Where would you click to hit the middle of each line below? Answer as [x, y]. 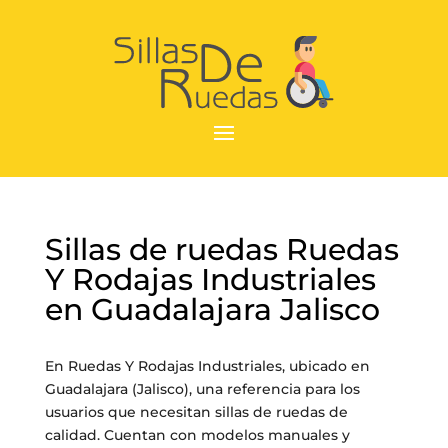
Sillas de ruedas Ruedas [221, 249]
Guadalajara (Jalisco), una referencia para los [202, 389]
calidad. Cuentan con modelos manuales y [197, 435]
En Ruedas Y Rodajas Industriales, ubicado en [207, 366]
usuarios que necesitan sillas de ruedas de [196, 412]
